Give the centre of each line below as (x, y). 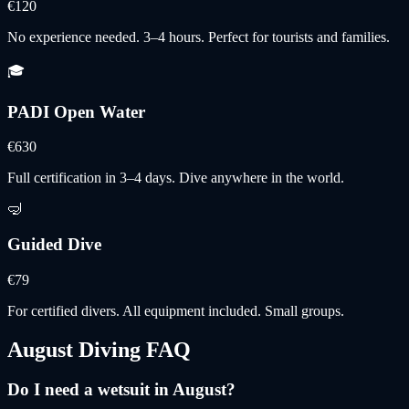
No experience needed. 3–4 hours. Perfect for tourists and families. (199, 37)
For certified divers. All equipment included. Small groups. (176, 310)
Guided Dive (54, 244)
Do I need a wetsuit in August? (121, 390)
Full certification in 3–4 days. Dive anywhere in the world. (176, 178)
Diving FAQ (132, 349)
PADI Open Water (76, 111)
